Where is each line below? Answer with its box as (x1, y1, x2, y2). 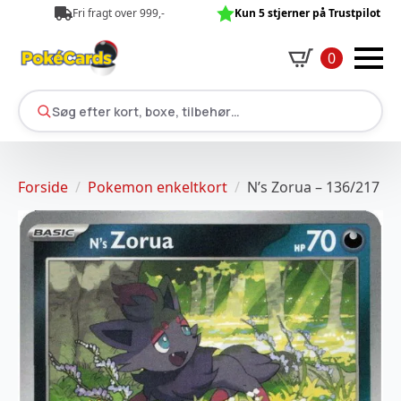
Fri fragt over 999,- (72, 5, 165, 21)
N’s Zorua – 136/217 (247, 177, 380, 197)
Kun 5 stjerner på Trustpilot (235, 5, 380, 21)
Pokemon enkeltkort (88, 177, 227, 197)
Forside (18, 177, 68, 197)
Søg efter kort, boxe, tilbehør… (51, 102, 240, 120)
